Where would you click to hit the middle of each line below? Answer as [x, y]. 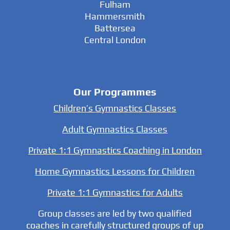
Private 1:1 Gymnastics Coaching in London [115, 150]
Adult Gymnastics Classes [115, 129]
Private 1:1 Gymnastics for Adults [115, 193]
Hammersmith [115, 16]
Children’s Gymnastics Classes [115, 108]
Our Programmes [115, 92]
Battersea [115, 28]
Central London [115, 40]
